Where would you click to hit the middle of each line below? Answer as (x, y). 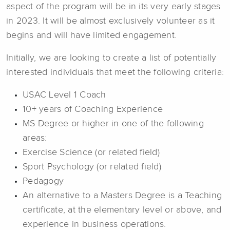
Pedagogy (43, 181)
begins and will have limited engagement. (91, 35)
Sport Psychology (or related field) (92, 167)
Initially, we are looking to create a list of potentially (111, 58)
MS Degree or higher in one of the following (113, 123)
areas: (35, 138)
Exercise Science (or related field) (91, 152)
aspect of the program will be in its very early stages (113, 6)
